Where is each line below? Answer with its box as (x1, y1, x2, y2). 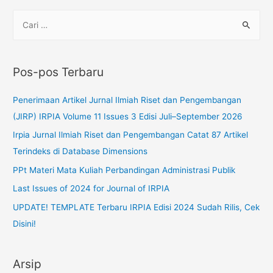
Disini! (13, 218, 37, 229)
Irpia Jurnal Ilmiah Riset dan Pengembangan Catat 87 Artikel (13, 130, 249, 140)
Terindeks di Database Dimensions (13, 146, 148, 157)
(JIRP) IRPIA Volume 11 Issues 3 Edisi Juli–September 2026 (13, 112, 243, 122)
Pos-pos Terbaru (13, 64, 104, 79)
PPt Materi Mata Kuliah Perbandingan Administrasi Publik (13, 165, 236, 175)
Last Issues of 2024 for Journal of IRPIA (13, 183, 170, 194)
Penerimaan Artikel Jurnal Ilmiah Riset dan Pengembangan (13, 95, 242, 105)
